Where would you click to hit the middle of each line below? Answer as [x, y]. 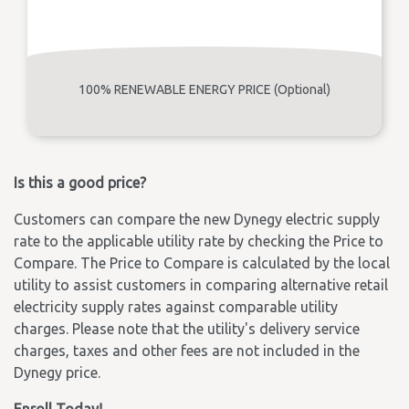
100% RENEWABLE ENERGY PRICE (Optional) [204, 89]
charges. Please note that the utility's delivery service [187, 329]
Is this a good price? [80, 183]
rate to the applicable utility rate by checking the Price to [199, 241]
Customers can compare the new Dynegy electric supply [197, 219]
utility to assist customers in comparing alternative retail [201, 285]
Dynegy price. [57, 372]
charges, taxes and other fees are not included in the [187, 351]
